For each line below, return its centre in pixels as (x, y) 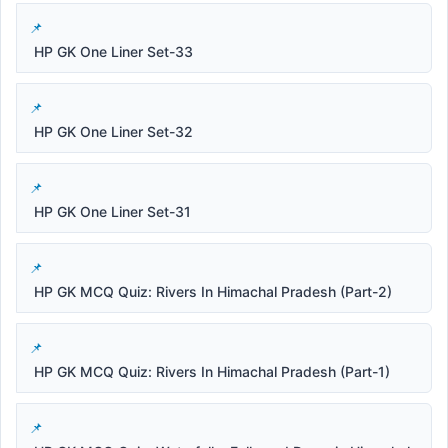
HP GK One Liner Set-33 (113, 51)
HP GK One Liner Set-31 (112, 211)
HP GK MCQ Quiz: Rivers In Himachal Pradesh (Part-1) (212, 371)
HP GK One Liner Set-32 (113, 131)
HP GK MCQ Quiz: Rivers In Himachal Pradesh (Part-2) (213, 291)
